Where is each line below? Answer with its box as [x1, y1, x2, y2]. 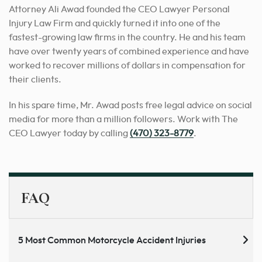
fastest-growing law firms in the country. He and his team [9, 32, 246, 42]
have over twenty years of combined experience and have [9, 46, 249, 56]
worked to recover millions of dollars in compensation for [9, 60, 246, 70]
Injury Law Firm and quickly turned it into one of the [9, 18, 220, 28]
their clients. [9, 74, 61, 84]
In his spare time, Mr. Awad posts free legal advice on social [9, 100, 252, 110]
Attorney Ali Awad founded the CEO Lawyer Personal [9, 4, 230, 14]
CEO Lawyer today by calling [9, 128, 130, 138]
